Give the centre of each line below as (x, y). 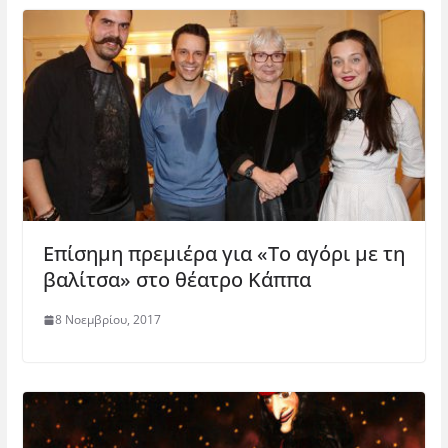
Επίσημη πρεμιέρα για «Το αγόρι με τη (223, 254)
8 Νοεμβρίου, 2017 (107, 320)
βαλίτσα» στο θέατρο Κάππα (176, 280)
